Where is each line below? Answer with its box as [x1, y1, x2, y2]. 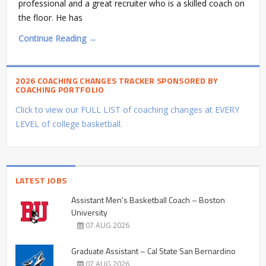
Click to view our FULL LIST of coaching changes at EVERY [15, 104, 239, 116]
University [71, 206, 107, 219]
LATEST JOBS [15, 174, 67, 187]
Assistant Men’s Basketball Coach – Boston [71, 194, 225, 207]
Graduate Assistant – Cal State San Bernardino [71, 245, 236, 258]
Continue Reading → [18, 33, 97, 45]
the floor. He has [18, 12, 83, 24]
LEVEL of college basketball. [15, 118, 122, 130]
